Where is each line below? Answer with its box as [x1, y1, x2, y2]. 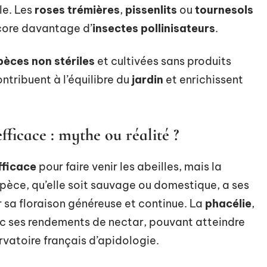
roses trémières [35, 2, 120, 17]
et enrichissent [163, 72, 243, 86]
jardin [132, 72, 163, 86]
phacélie [205, 196, 252, 210]
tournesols [195, 2, 253, 17]
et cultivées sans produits [95, 54, 231, 68]
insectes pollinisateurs [92, 21, 215, 35]
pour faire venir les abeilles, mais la [36, 159, 222, 173]
